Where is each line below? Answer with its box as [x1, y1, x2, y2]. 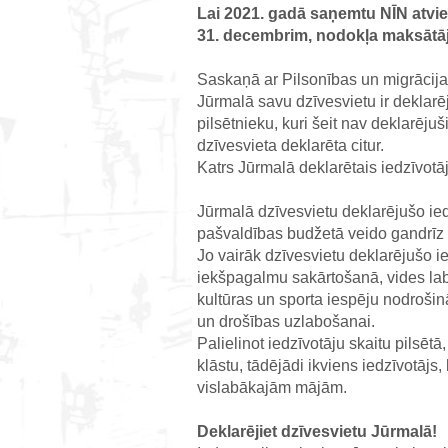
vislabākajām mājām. [197, 379, 347, 396]
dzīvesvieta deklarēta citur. [197, 137, 384, 154]
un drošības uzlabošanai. [197, 313, 375, 330]
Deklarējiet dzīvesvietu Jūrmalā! [197, 423, 437, 440]
